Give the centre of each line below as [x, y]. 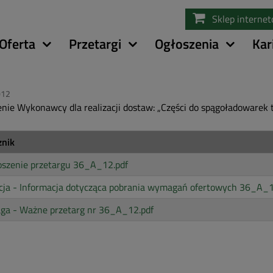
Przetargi [95, 44]
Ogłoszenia [187, 44]
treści [148, 37]
